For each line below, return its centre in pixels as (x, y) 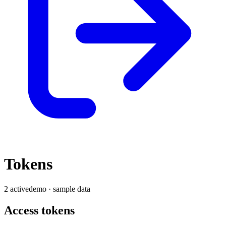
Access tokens (39, 210)
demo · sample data (60, 189)
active (18, 189)
